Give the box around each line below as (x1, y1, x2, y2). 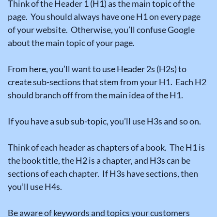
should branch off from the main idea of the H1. (8, 90, 183, 101)
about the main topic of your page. (8, 37, 135, 48)
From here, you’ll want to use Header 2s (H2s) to (8, 63, 186, 75)
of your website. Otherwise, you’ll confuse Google (8, 24, 195, 35)
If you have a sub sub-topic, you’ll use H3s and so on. (8, 116, 201, 127)
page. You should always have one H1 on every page (8, 11, 201, 22)
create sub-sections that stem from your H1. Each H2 (8, 77, 206, 88)
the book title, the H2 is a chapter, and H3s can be (8, 155, 190, 166)
